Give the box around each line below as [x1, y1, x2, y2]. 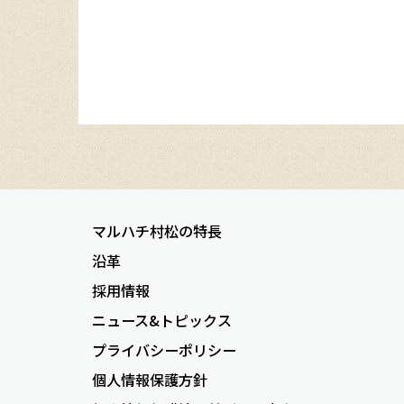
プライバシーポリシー [92, 338, 236, 361]
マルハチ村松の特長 [92, 219, 222, 242]
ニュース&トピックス [92, 308, 232, 331]
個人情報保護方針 [92, 368, 207, 390]
